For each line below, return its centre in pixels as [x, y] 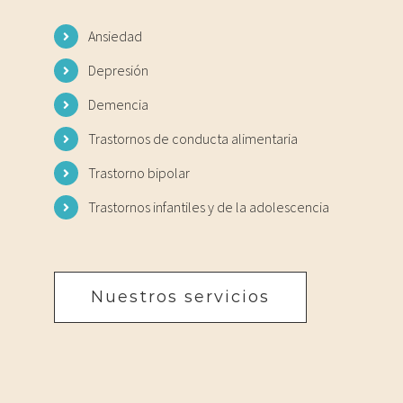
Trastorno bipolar [139, 173]
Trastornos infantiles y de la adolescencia [209, 207]
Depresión [119, 71]
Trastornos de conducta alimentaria [193, 139]
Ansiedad [116, 36]
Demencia [119, 105]
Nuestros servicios [180, 296]
